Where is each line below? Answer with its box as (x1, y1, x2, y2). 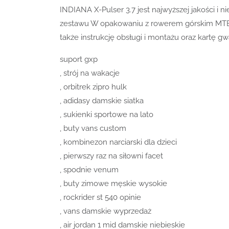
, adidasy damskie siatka (60, 96, 144, 105)
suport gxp (60, 54, 98, 64)
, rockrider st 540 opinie (60, 192, 141, 202)
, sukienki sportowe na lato (60, 109, 153, 119)
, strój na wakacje (60, 68, 120, 78)
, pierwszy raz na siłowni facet (60, 151, 163, 161)
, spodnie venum (60, 165, 119, 174)
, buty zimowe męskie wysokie (60, 178, 167, 188)
